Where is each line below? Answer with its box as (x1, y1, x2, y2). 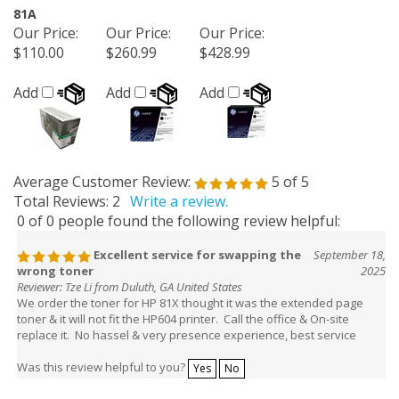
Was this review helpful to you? (17, 353, 188, 370)
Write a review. (130, 185, 228, 205)
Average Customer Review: (13, 166, 191, 185)
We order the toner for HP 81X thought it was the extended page (17, 289, 363, 305)
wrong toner (17, 256, 94, 273)
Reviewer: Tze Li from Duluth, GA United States (17, 273, 242, 289)
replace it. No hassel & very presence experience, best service (17, 321, 356, 337)
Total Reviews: (13, 185, 112, 205)
